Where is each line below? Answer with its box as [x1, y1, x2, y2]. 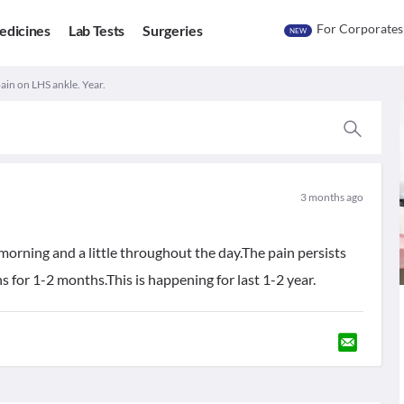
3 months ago [299, 190, 363, 204]
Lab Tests [68, 22, 125, 40]
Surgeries [142, 22, 203, 40]
